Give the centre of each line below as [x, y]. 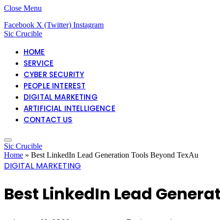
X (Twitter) [54, 25]
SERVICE [39, 63]
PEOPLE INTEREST [55, 86]
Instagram [88, 25]
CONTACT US [48, 120]
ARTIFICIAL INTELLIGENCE [69, 108]
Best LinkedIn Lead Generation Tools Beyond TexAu [115, 155]
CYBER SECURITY [54, 74]
